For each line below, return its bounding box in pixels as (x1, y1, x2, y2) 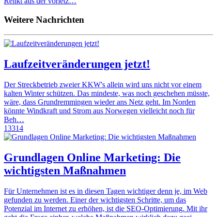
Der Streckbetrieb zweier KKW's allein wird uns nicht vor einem (4, 80, 201, 89)
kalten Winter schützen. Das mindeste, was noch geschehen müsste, (4, 89, 210, 97)
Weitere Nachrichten (4, 15, 84, 25)
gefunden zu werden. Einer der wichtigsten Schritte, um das (4, 195, 186, 204)
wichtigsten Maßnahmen (4, 164, 126, 177)
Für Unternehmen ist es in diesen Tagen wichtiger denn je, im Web (4, 186, 207, 195)
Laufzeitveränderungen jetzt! (4, 57, 150, 70)
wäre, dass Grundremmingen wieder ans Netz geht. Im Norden (4, 97, 196, 106)
